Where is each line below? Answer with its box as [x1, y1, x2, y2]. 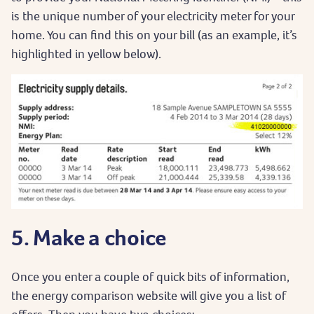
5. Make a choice [11, 222, 166, 252]
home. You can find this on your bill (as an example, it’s [11, 26, 297, 43]
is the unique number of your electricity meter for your [11, 7, 294, 24]
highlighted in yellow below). [11, 45, 161, 62]
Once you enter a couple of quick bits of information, [11, 268, 289, 285]
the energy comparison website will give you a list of [11, 287, 286, 303]
